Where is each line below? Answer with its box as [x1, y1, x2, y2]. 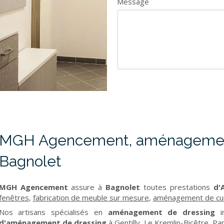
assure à [67, 182, 106, 192]
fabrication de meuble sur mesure [32, 192, 149, 202]
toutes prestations [140, 182, 210, 192]
